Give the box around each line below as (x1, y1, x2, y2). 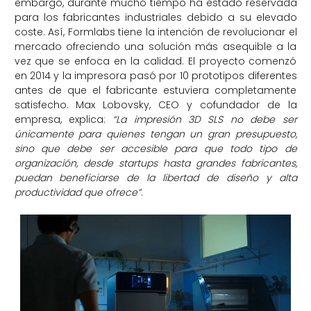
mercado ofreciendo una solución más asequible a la (14, 39, 297, 53)
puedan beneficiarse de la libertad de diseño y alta (14, 170, 297, 185)
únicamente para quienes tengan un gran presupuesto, (14, 126, 297, 141)
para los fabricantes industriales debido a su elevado (14, 10, 297, 24)
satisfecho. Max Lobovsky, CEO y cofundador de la (14, 97, 297, 112)
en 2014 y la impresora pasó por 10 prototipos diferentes (14, 68, 297, 83)
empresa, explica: (14, 112, 113, 126)
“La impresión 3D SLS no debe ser (112, 112, 297, 126)
